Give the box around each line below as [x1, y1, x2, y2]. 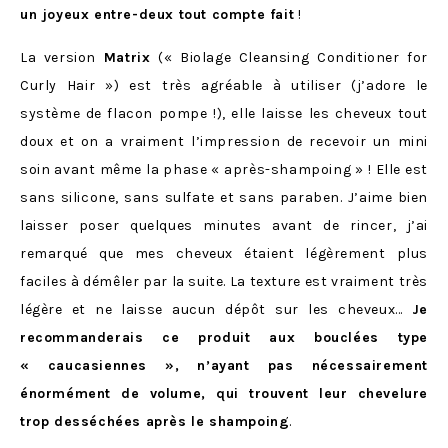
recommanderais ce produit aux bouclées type [20, 328, 428, 346]
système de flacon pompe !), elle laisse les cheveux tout [20, 104, 428, 122]
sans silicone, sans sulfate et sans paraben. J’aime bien [20, 188, 428, 206]
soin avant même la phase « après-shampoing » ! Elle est [20, 160, 428, 178]
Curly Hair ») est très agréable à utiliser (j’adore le [20, 76, 428, 94]
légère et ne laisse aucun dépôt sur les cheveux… [20, 300, 412, 318]
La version [20, 48, 104, 66]
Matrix [103, 48, 151, 66]
